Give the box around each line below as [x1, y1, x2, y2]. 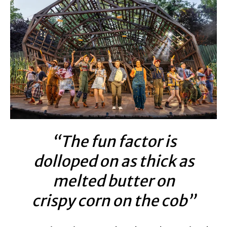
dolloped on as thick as [33, 151, 194, 171]
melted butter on [52, 171, 175, 191]
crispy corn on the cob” [31, 191, 196, 210]
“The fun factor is [51, 131, 176, 151]
